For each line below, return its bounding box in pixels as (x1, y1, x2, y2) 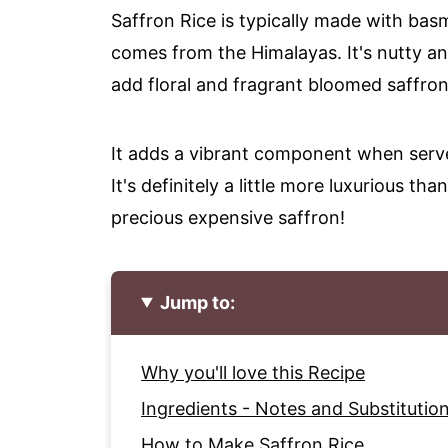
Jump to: (160, 291, 236, 313)
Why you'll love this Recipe (141, 361, 365, 383)
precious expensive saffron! (111, 206, 345, 228)
